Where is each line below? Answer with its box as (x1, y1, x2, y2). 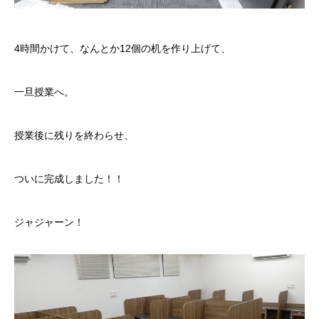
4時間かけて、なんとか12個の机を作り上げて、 (14, 43, 231, 55)
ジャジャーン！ (14, 216, 84, 229)
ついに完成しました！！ (14, 173, 124, 185)
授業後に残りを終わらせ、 (14, 130, 134, 142)
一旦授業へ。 (14, 86, 74, 98)
